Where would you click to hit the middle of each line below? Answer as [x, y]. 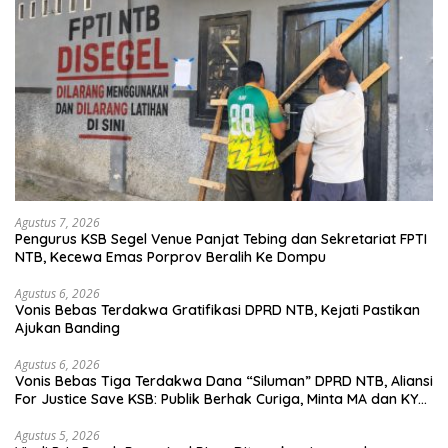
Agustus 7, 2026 [57, 222]
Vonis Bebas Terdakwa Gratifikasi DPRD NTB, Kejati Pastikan [217, 310]
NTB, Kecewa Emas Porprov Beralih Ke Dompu [170, 257]
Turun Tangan [61, 417]
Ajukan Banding [67, 328]
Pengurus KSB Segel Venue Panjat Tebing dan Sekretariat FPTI [221, 239]
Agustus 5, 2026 [57, 435]
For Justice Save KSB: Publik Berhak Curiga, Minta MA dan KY [216, 399]
